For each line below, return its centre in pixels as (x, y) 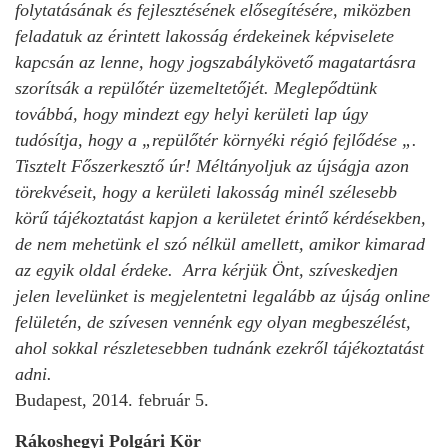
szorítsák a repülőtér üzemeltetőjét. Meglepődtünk (196, 87)
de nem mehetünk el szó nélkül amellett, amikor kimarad (220, 243)
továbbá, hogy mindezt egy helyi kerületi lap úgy (191, 113)
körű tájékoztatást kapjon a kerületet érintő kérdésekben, (220, 217)
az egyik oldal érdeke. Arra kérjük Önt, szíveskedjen (206, 269)
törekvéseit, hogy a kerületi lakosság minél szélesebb (206, 191)
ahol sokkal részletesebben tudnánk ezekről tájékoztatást (219, 347)
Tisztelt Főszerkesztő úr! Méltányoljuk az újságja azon (212, 165)
